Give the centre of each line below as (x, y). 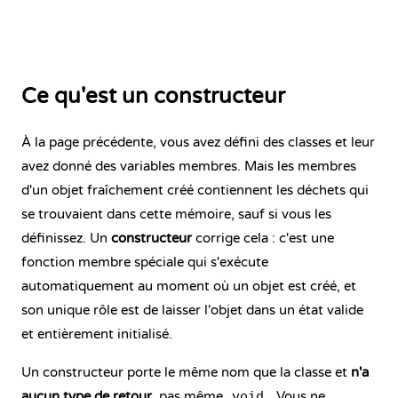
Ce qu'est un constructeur (153, 96)
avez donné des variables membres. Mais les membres (189, 166)
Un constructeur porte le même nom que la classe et (186, 372)
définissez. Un (66, 238)
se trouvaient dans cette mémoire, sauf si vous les (176, 214)
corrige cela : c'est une (263, 238)
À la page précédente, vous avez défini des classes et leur (198, 142)
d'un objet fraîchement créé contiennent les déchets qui (195, 190)
